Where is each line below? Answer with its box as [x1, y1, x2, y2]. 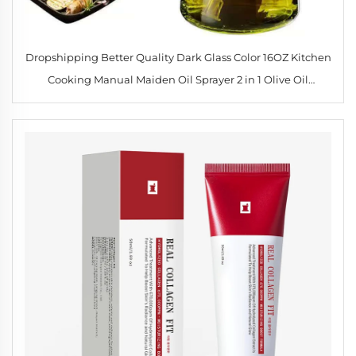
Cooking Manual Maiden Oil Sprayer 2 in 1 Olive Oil [48, 73, 308, 87]
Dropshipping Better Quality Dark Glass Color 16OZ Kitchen [25, 51, 331, 64]
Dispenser [152, 95, 204, 109]
